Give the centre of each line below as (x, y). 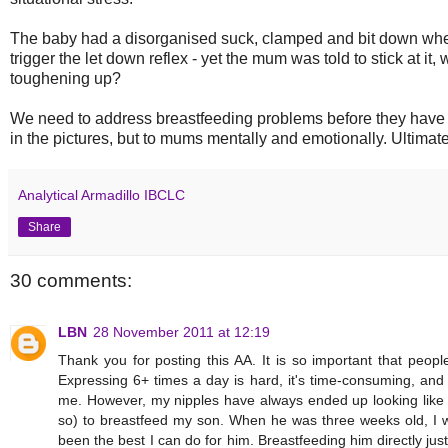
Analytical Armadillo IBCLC (101, 194)
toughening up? (65, 78)
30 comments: (71, 280)
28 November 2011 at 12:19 (181, 332)
